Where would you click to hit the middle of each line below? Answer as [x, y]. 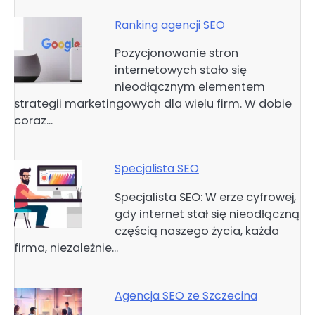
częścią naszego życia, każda [197, 231]
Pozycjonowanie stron [176, 53]
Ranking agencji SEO [169, 25]
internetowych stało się [180, 70]
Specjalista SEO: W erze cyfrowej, [205, 197]
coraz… [33, 121]
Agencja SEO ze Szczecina [186, 295]
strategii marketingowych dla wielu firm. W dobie [153, 104]
